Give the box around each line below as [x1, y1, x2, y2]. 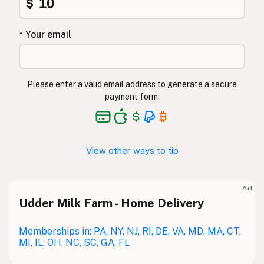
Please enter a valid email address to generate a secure [27, 80, 237, 90]
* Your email [19, 29, 71, 41]
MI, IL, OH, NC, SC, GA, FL [19, 237, 130, 249]
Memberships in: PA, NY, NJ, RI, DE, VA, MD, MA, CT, [19, 226, 241, 237]
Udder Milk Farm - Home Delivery [19, 196, 204, 211]
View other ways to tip [85, 146, 179, 156]
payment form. [104, 92, 160, 102]
